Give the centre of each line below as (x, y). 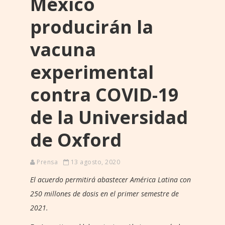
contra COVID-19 (104, 94)
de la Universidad (109, 117)
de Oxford (76, 140)
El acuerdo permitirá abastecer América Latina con (110, 179)
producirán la (92, 27)
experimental (92, 72)
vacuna (63, 49)
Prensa (47, 162)
